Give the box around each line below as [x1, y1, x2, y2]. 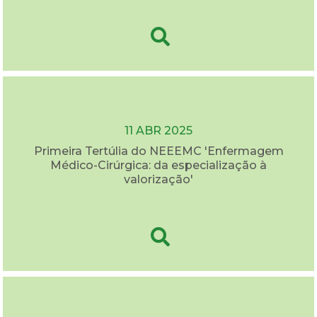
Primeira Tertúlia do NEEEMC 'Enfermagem [33, 144, 284, 158]
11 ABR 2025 [125, 123, 192, 137]
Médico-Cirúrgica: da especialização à [50, 158, 267, 172]
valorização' [124, 172, 193, 186]
